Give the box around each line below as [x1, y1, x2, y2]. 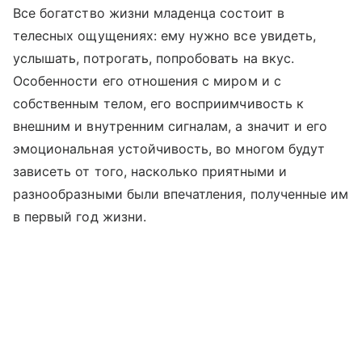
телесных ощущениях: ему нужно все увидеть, [13, 27, 317, 44]
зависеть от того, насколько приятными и [13, 163, 287, 180]
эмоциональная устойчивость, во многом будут [13, 141, 326, 158]
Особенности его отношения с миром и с [13, 73, 281, 90]
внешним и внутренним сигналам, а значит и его [13, 118, 328, 135]
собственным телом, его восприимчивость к [13, 95, 304, 112]
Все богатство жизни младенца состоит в [13, 5, 284, 22]
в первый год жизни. [13, 208, 146, 225]
